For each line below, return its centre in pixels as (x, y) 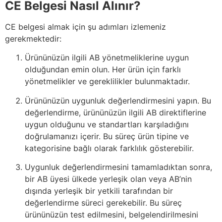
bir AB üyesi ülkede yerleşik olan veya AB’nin (108, 179)
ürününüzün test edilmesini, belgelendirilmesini (111, 215)
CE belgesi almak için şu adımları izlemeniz (85, 27)
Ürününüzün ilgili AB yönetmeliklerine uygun (107, 58)
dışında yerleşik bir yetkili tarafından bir (99, 191)
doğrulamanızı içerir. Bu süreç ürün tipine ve (107, 136)
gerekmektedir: (33, 38)
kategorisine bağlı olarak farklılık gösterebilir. (109, 148)
